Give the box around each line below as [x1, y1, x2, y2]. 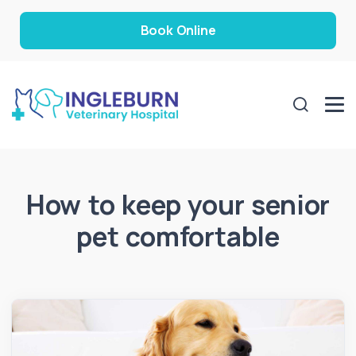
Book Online [140, 21, 216, 39]
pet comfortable [75, 217, 280, 254]
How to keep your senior [25, 185, 331, 222]
